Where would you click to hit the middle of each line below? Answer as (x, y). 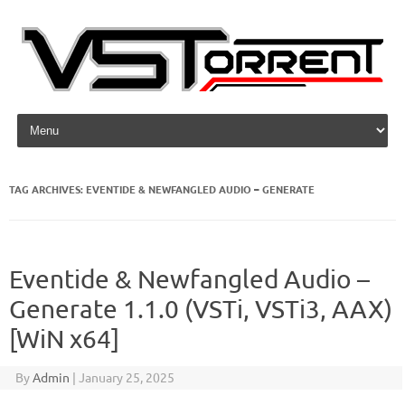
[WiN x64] (64, 339)
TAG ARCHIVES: (47, 189)
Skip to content (57, 117)
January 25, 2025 (126, 377)
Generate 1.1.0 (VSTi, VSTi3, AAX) (201, 309)
